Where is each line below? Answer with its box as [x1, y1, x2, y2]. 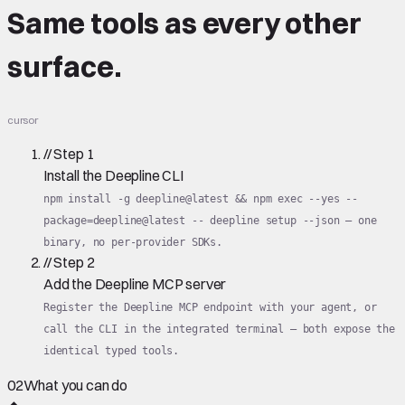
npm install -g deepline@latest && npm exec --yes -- [43, 192, 359, 205]
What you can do [23, 375, 128, 394]
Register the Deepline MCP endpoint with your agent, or [43, 300, 377, 314]
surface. [7, 49, 122, 85]
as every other [159, 5, 362, 42]
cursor [7, 113, 38, 127]
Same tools [7, 5, 160, 42]
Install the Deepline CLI [43, 165, 184, 184]
